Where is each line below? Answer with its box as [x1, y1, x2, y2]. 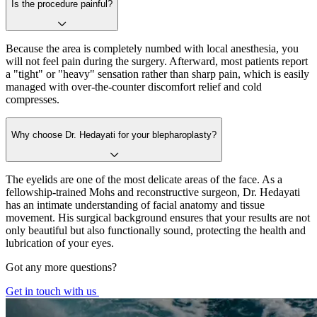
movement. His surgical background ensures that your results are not [6, 212, 310, 224]
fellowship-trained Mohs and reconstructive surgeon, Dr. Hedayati [6, 186, 300, 199]
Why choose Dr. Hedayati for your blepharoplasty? [11, 129, 217, 140]
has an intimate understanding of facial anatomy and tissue [6, 199, 265, 212]
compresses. [6, 93, 59, 106]
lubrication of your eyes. [6, 237, 114, 250]
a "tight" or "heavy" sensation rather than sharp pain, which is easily [6, 68, 309, 81]
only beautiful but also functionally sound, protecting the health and [6, 224, 306, 237]
